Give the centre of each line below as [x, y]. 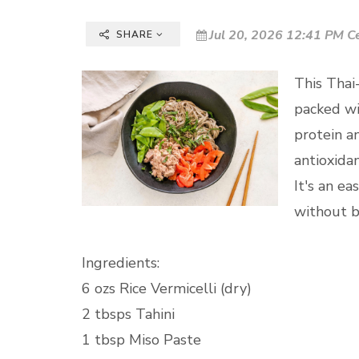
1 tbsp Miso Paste [141, 340]
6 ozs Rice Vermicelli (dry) [167, 288]
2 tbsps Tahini [128, 314]
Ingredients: [121, 263]
